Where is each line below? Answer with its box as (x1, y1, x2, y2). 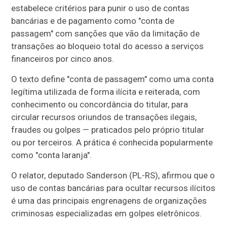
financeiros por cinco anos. (11, 53, 115, 64)
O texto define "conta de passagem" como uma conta (11, 73, 214, 84)
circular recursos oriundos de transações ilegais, (11, 111, 197, 122)
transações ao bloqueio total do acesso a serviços (11, 41, 204, 51)
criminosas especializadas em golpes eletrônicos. (11, 208, 202, 218)
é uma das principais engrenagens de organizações (11, 195, 207, 206)
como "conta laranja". (11, 149, 92, 160)
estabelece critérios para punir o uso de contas (11, 3, 190, 13)
